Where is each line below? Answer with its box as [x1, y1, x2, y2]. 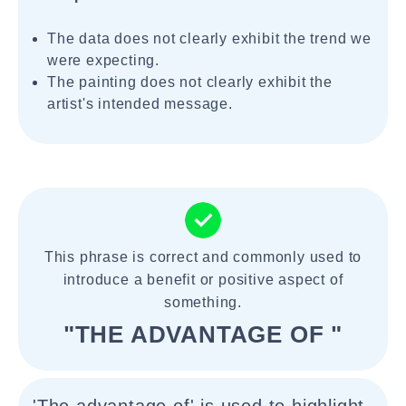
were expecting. [47, 53, 160, 68]
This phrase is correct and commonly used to [43, 249, 362, 265]
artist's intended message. [47, 96, 233, 111]
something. [163, 295, 242, 310]
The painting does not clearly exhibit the [47, 74, 333, 90]
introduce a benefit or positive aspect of [63, 272, 343, 287]
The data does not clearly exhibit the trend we [47, 31, 372, 46]
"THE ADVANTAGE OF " [63, 321, 343, 348]
